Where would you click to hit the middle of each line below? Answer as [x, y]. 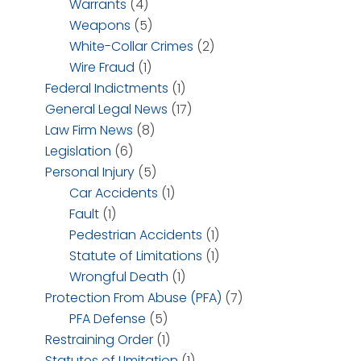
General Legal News [106, 109]
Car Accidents [114, 193]
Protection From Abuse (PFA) [133, 298]
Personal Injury [90, 172]
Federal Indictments [107, 88]
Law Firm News [89, 130]
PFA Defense [108, 319]
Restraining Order [99, 340]
